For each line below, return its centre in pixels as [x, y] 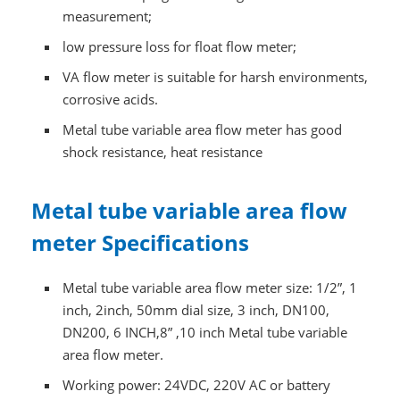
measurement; [108, 17]
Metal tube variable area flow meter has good [203, 130]
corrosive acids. [111, 100]
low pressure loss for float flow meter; [180, 47]
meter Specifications [140, 243]
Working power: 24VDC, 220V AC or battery [197, 385]
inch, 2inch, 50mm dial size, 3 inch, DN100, [196, 310]
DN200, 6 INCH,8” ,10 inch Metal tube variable [205, 333]
